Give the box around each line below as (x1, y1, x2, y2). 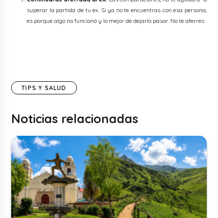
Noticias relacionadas (11, 111, 139, 127)
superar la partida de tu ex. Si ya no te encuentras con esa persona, (27, 6, 207, 14)
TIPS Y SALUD (21, 84, 67, 92)
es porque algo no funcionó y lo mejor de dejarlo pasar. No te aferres (27, 17, 205, 25)
